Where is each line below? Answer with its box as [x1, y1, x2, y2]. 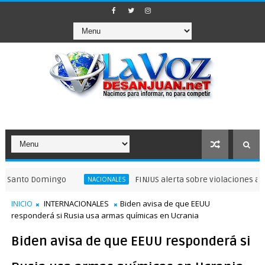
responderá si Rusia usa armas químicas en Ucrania [11, 210, 199, 221]
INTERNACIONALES [43, 198, 109, 209]
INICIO [11, 198, 33, 209]
